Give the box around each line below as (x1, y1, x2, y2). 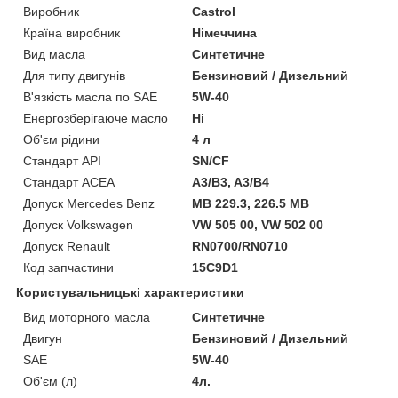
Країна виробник (23, 25, 120, 40)
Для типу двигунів (23, 68, 125, 83)
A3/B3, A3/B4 (192, 174, 270, 189)
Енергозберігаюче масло (23, 110, 168, 125)
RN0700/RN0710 (192, 238, 289, 253)
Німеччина (192, 25, 258, 40)
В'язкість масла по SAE (23, 89, 157, 104)
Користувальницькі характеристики (16, 284, 244, 299)
